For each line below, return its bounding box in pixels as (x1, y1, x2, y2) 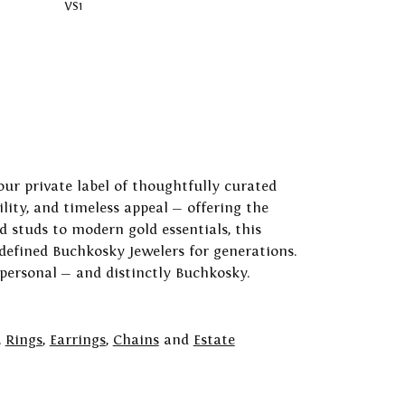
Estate (193, 332, 235, 348)
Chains (112, 332, 159, 348)
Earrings (49, 332, 106, 348)
